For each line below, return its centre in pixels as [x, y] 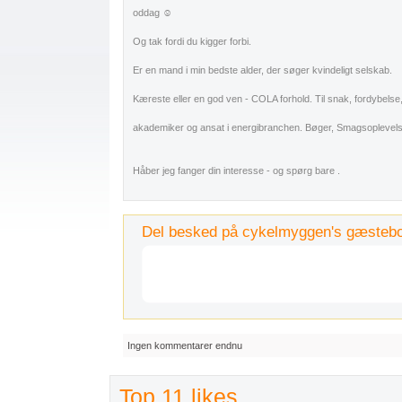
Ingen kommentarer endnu [185, 345]
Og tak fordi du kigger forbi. [192, 41]
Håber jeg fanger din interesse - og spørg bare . [236, 170]
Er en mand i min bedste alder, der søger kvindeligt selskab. [262, 70]
